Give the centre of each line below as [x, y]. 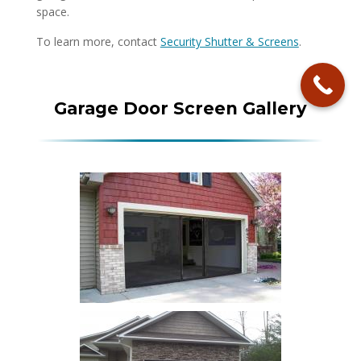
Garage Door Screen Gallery [180, 108]
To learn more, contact [98, 41]
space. [52, 11]
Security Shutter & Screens [229, 41]
